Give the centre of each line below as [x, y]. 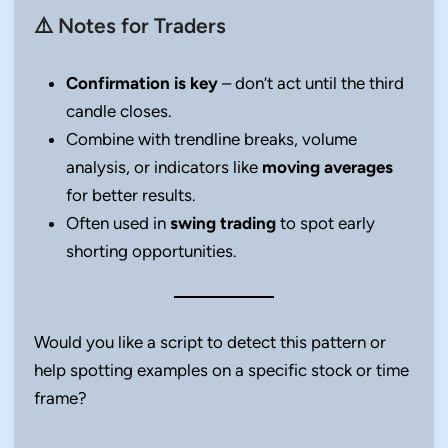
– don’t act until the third [311, 83]
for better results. [131, 195]
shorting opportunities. [151, 251]
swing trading [223, 223]
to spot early [325, 223]
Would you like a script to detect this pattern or [210, 342]
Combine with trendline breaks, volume [211, 139]
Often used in [118, 223]
